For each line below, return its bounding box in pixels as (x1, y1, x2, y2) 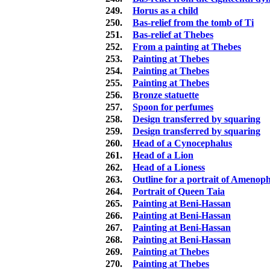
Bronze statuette (133, 90, 199, 101)
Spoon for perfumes (133, 102, 213, 113)
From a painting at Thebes (133, 42, 241, 52)
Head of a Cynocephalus (133, 138, 232, 149)
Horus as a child (133, 5, 198, 16)
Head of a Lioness (133, 162, 205, 173)
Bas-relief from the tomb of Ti (133, 17, 254, 28)
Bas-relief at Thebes (133, 30, 213, 40)
